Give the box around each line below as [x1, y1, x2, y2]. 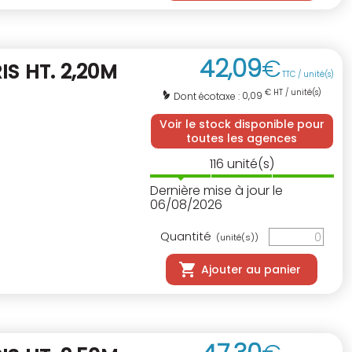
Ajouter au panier [201, 261, 302, 277]
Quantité [159, 227, 214, 244]
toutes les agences [186, 130, 298, 146]
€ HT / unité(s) [262, 86, 322, 99]
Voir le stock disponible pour [159, 115, 324, 132]
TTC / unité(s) [282, 68, 334, 81]
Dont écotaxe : [174, 89, 243, 103]
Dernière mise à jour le [149, 181, 283, 200]
